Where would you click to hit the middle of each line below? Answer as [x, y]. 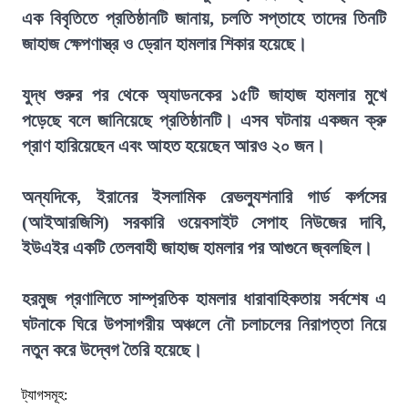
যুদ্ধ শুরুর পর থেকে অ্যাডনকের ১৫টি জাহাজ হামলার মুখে [204, 95]
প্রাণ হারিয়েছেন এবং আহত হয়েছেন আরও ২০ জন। [173, 146]
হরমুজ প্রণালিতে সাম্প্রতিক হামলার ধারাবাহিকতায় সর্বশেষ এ [204, 299]
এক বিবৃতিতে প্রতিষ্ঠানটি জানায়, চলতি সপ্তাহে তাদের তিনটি [204, 18]
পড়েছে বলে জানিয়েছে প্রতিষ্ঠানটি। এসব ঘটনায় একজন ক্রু [204, 120]
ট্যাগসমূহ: [45, 395]
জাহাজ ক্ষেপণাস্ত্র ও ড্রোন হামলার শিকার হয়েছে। [164, 44]
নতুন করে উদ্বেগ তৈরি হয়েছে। [112, 350]
